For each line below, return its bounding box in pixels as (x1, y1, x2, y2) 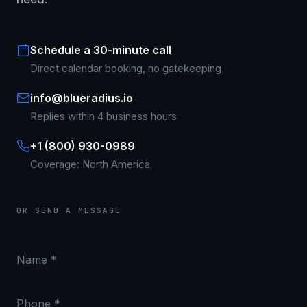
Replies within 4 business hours (30, 110, 177, 123)
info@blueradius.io (30, 91, 133, 105)
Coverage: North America (30, 158, 150, 171)
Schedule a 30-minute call (30, 43, 171, 57)
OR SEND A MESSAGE (16, 206, 121, 215)
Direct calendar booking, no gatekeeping (30, 62, 221, 75)
